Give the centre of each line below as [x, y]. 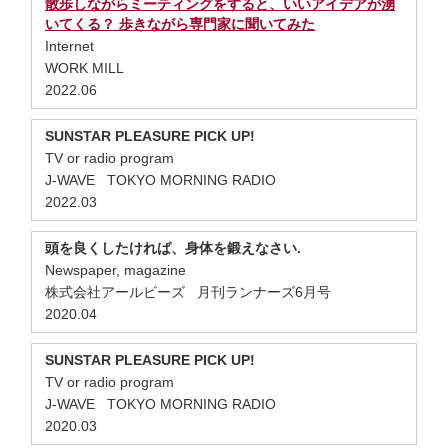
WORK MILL [88, 68]
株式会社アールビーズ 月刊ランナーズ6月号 [192, 292]
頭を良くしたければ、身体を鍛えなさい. [173, 248]
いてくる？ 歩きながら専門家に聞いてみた [180, 24]
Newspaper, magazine [115, 270]
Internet [69, 46]
